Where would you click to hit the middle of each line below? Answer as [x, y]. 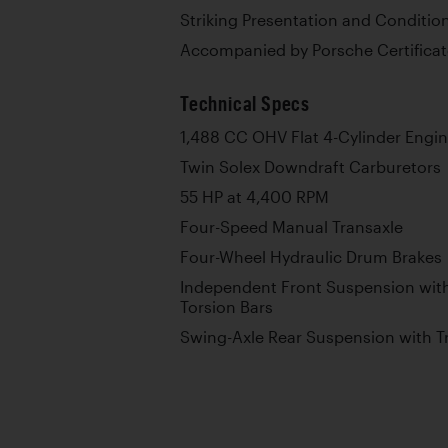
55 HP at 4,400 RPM [254, 196]
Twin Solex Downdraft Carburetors [310, 166]
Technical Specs [245, 103]
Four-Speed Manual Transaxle [291, 226]
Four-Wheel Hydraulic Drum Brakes [311, 256]
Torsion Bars [226, 306]
